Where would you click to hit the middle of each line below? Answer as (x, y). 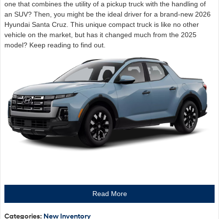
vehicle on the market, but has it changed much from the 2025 (100, 35)
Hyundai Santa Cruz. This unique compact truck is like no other (102, 25)
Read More (109, 194)
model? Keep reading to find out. (55, 45)
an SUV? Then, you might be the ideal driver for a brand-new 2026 (108, 14)
